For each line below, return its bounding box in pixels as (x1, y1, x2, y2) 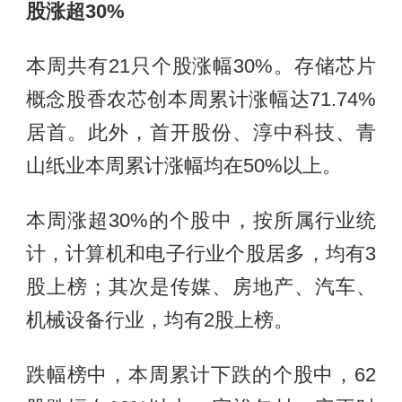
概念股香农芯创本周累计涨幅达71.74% (25, 88, 377, 110)
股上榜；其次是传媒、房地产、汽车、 (25, 275, 377, 298)
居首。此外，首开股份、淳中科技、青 (25, 121, 377, 144)
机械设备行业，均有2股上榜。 (25, 309, 293, 331)
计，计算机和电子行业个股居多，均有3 (25, 242, 377, 265)
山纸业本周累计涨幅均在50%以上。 (25, 154, 342, 177)
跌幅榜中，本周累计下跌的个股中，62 (25, 363, 377, 386)
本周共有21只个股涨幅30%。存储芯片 (25, 55, 377, 77)
